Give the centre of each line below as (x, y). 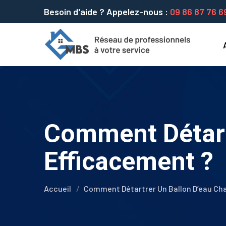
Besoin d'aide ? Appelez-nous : (107, 12)
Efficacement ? (129, 161)
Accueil (58, 188)
